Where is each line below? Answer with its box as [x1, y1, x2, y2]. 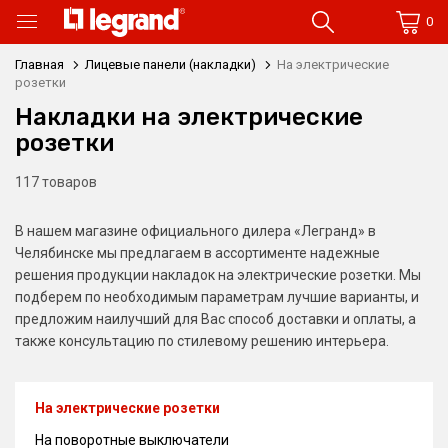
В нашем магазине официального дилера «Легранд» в [15, 223, 376, 239]
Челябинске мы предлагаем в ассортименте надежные [15, 245, 380, 261]
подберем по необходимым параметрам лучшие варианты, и [15, 289, 419, 305]
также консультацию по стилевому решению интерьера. [15, 333, 389, 349]
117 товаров [15, 174, 97, 190]
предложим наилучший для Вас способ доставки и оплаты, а [15, 311, 416, 327]
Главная [15, 57, 64, 72]
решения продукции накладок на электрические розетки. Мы [15, 267, 421, 283]
